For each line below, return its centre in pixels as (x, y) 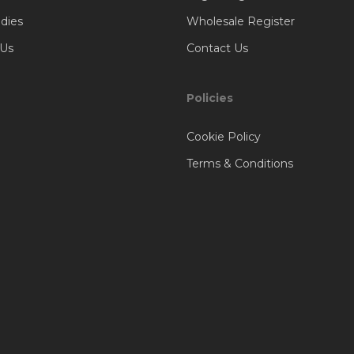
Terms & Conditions (239, 164)
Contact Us (217, 49)
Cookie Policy (223, 137)
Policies (209, 98)
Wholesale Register (240, 22)
